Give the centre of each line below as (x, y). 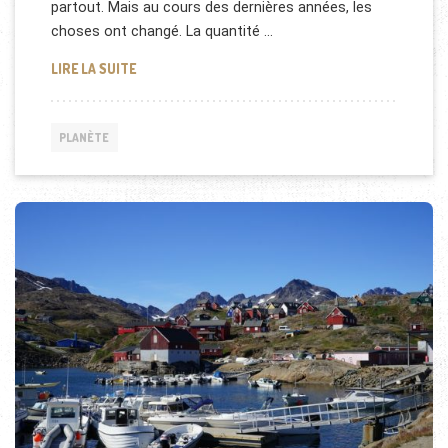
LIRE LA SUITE (93, 69)
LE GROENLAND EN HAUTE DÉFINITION (250, 68)
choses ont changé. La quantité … (161, 30)
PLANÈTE (84, 138)
